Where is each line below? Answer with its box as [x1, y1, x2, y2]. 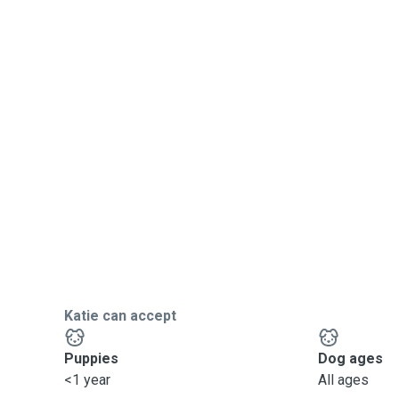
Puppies [64, 350, 118, 367]
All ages [318, 371, 370, 388]
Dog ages [318, 350, 384, 367]
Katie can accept [64, 307, 176, 324]
